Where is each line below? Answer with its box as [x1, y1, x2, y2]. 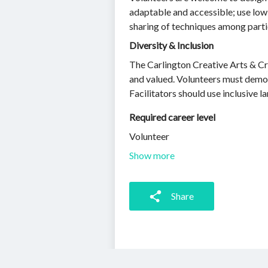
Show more [129, 150, 175, 161]
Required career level [129, 111, 215, 123]
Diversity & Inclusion [129, 39, 214, 51]
